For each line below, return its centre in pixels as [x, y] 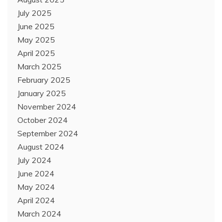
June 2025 [36, 27]
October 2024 [43, 120]
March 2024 [39, 214]
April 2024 [36, 200]
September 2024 [48, 134]
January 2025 [42, 93]
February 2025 [44, 80]
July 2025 [34, 13]
